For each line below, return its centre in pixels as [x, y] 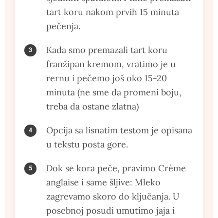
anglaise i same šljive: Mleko [103, 182]
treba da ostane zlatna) [92, 106]
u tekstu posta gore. [87, 144]
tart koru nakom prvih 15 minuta [113, 12]
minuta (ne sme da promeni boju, [114, 92]
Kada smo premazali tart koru [107, 50]
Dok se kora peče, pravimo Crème [116, 168]
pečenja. [63, 26]
